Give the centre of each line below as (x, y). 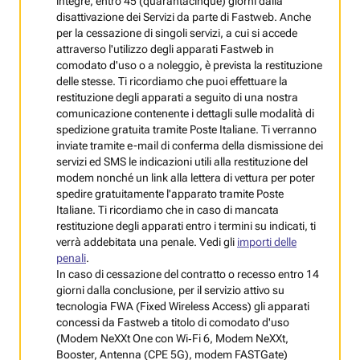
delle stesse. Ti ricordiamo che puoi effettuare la (172, 82)
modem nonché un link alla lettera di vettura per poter (186, 178)
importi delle (267, 242)
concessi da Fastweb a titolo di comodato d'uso (173, 323)
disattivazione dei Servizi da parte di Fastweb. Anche (184, 17)
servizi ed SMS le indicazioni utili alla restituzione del (182, 162)
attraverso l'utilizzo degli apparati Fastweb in (165, 49)
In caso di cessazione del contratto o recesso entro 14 (188, 274)
